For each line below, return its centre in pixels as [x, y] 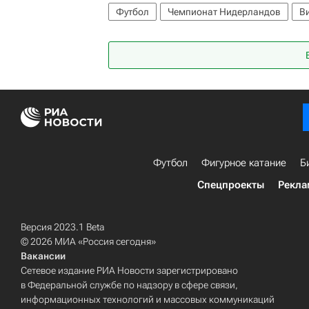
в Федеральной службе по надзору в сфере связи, [129, 285]
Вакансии [43, 256]
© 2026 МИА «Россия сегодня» [88, 242]
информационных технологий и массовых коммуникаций [148, 300]
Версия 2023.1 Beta [62, 227]
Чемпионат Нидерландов [224, 12]
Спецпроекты [231, 185]
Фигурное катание [244, 163]
